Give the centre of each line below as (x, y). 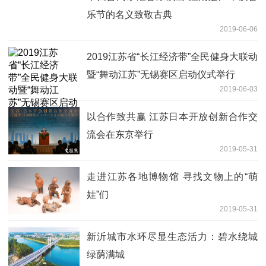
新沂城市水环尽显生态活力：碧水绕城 (172, 236)
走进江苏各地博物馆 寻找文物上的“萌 (172, 176)
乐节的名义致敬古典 (129, 14)
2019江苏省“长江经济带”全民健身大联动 (172, 56)
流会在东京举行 (120, 134)
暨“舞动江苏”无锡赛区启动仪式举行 (161, 74)
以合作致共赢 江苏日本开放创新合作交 (172, 116)
